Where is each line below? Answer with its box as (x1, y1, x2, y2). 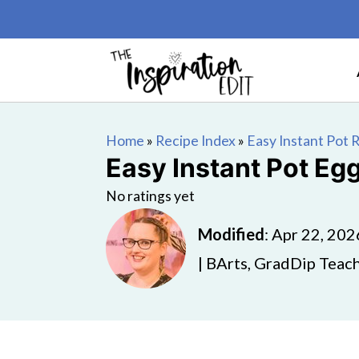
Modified (198, 224, 264, 244)
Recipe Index (155, 132, 236, 149)
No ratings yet (106, 188, 195, 204)
